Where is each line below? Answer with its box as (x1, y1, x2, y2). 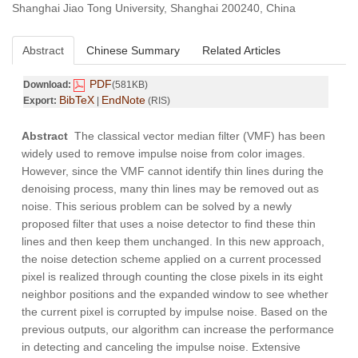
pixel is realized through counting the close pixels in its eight (22, 270, 323, 284)
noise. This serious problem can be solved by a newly (22, 200, 292, 213)
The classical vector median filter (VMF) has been (68, 129, 325, 143)
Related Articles (202, 44, 280, 58)
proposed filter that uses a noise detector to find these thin (22, 217, 316, 231)
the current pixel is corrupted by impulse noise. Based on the (22, 305, 328, 319)
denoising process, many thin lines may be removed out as (22, 182, 319, 196)
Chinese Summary (86, 44, 180, 58)
